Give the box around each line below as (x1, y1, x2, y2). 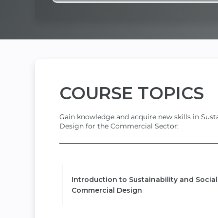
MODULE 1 (72, 155, 110, 164)
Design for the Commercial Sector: (59, 121, 179, 130)
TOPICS (138, 83, 204, 104)
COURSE (59, 83, 138, 104)
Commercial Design (71, 185, 142, 195)
